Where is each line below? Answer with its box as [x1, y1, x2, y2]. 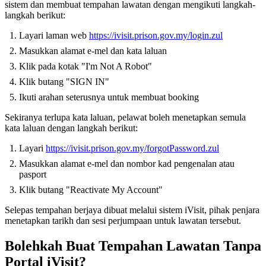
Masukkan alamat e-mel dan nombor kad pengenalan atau [19, 159, 235, 169]
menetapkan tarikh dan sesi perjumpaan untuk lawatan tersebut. [5, 216, 241, 226]
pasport [19, 169, 46, 180]
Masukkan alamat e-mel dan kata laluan [19, 46, 167, 56]
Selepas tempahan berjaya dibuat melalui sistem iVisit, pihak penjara [5, 205, 259, 216]
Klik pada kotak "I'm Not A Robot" [19, 61, 152, 72]
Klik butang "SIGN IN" [19, 77, 109, 87]
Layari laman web [19, 30, 89, 41]
